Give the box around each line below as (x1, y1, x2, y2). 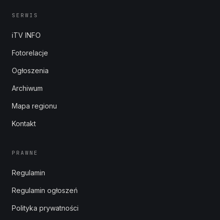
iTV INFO (12, 31, 41, 39)
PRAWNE (12, 149, 38, 156)
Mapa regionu (12, 102, 57, 110)
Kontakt (12, 119, 36, 128)
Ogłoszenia (12, 66, 49, 75)
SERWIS (12, 12, 38, 19)
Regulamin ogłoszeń (12, 186, 78, 194)
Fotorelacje (12, 49, 48, 57)
